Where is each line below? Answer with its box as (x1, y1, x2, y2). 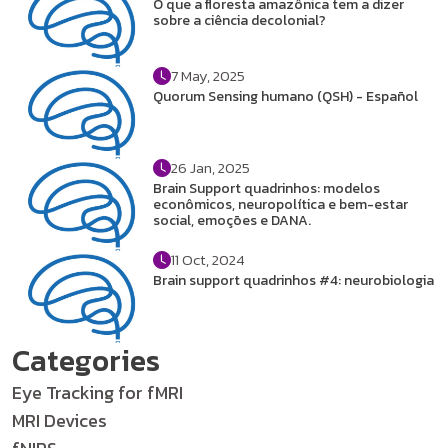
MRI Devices (12, 407, 107, 435)
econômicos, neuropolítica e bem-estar (153, 194, 409, 216)
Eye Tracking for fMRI (12, 379, 183, 407)
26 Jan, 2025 (171, 156, 251, 180)
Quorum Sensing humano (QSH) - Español (153, 86, 419, 108)
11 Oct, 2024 (171, 248, 246, 272)
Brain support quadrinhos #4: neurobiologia (153, 270, 435, 292)
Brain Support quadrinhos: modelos (153, 178, 381, 200)
